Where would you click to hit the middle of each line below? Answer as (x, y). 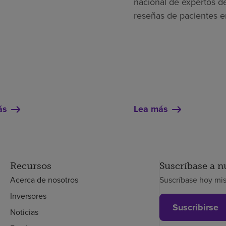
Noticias (24, 212)
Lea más (151, 109)
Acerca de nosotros (44, 180)
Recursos (31, 166)
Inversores (28, 196)
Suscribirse (196, 208)
